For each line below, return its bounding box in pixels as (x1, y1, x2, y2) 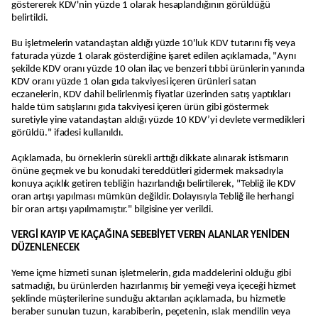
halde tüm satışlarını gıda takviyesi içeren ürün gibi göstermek (11, 102, 269, 113)
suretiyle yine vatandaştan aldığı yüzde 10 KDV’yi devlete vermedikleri (11, 115, 305, 126)
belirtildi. (11, 13, 48, 23)
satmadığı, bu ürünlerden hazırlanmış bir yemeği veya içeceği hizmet (11, 281, 297, 292)
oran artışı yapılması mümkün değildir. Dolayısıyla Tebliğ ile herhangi (11, 192, 295, 202)
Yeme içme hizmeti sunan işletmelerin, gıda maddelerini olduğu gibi (11, 268, 292, 279)
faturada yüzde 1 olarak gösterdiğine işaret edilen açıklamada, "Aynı (11, 51, 297, 62)
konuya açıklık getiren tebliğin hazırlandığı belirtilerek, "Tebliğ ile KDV (11, 179, 297, 190)
